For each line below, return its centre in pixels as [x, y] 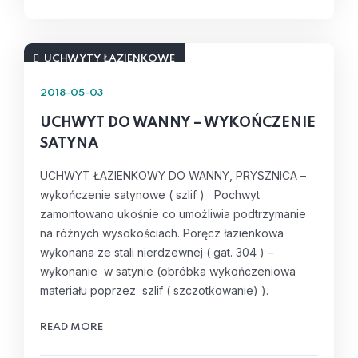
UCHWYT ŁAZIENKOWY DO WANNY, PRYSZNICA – [173, 175]
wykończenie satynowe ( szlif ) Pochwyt [150, 195]
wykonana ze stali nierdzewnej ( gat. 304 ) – [157, 252]
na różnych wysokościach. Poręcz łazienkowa [163, 233]
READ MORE [72, 327]
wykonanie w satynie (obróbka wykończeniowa [168, 271]
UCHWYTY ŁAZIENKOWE [109, 59]
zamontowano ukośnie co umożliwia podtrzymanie [173, 214]
